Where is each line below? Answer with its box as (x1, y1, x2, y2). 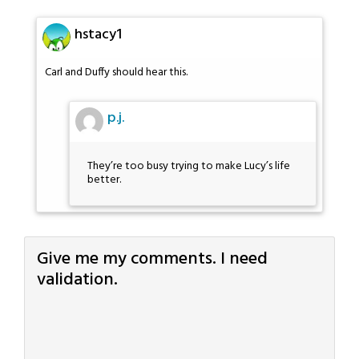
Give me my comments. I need (37, 245, 268, 274)
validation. (37, 266, 118, 295)
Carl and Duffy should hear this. (45, 63, 188, 83)
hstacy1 (75, 22, 122, 46)
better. (87, 170, 121, 189)
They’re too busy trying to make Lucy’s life (87, 156, 290, 175)
